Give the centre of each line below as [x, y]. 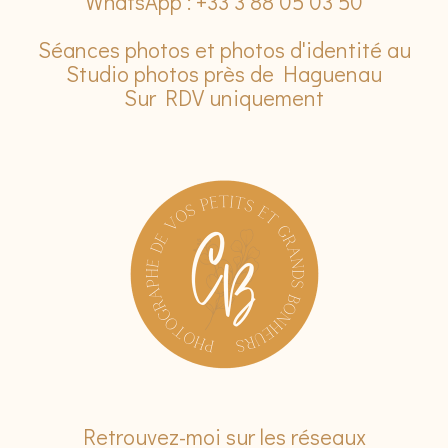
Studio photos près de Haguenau [224, 73]
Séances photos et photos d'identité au [224, 49]
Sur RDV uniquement [224, 97]
